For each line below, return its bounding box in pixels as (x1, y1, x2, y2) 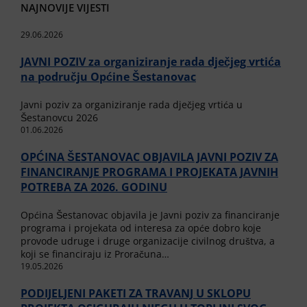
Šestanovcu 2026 (21, 110, 98, 124)
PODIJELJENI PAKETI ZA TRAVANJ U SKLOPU (21, 285, 251, 301)
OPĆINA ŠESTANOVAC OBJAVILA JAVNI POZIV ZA (21, 149, 278, 164)
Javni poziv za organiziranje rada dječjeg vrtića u (21, 97, 243, 111)
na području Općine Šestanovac (21, 69, 196, 84)
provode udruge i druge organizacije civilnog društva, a (21, 234, 275, 247)
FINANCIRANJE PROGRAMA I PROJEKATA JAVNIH (21, 164, 278, 180)
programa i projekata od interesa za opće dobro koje (21, 221, 261, 234)
